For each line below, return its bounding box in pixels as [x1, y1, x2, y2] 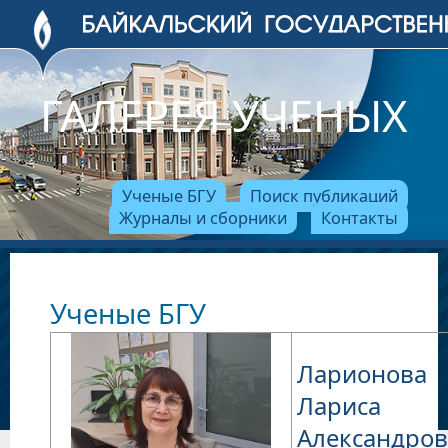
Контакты [321, 207, 398, 229]
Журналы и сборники [119, 207, 287, 229]
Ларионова [297, 357, 427, 390]
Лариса [297, 389, 381, 422]
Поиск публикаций [250, 185, 398, 207]
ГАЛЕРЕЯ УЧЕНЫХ [40, 85, 408, 145]
